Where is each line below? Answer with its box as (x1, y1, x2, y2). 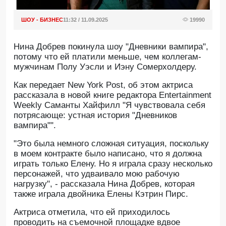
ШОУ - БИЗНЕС (21, 17, 63, 23)
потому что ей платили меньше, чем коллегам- (14, 52, 201, 62)
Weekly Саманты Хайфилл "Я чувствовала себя (14, 100, 205, 110)
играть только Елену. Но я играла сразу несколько (14, 159, 212, 168)
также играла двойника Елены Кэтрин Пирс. (14, 189, 188, 199)
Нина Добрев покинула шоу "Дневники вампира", (14, 42, 208, 51)
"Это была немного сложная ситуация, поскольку (14, 139, 209, 148)
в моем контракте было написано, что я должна (14, 149, 202, 158)
